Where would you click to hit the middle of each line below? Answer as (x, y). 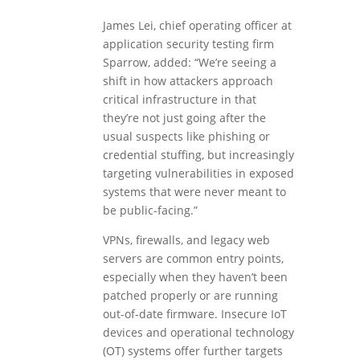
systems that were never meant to (194, 192)
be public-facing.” (150, 211)
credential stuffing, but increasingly (198, 155)
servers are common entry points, (193, 259)
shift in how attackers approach (188, 81)
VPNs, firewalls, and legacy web (186, 240)
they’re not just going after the (184, 118)
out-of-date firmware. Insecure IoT (194, 314)
